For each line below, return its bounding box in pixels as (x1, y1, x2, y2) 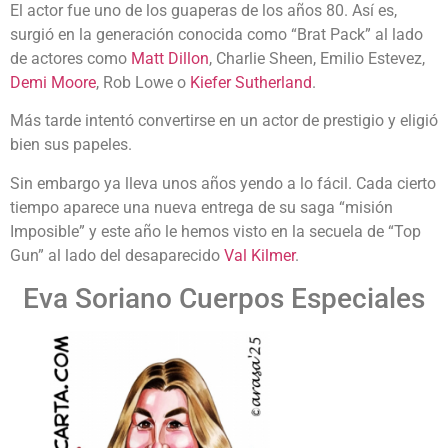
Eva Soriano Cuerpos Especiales (23, 282, 425, 316)
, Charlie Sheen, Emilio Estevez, (209, 49, 425, 69)
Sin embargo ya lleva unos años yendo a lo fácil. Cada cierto (10, 173, 436, 193)
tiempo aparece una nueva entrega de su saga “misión (10, 197, 393, 217)
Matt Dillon (131, 49, 209, 69)
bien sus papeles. (10, 135, 132, 155)
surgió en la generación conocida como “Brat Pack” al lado (10, 25, 423, 45)
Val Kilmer (224, 245, 295, 265)
